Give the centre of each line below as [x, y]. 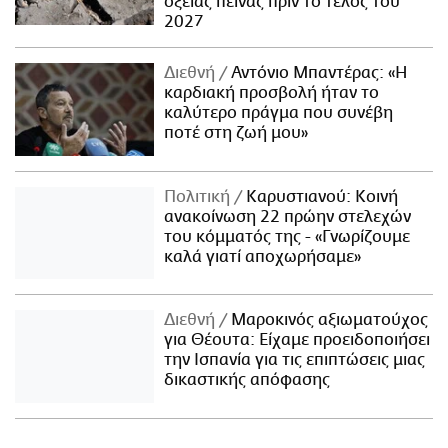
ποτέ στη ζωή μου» [236, 132]
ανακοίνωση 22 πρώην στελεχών [288, 216]
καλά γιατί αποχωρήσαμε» [263, 256]
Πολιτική [199, 196]
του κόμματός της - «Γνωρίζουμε [287, 236]
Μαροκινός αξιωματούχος [328, 320]
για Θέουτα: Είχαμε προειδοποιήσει [297, 340]
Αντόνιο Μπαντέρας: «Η [318, 72]
